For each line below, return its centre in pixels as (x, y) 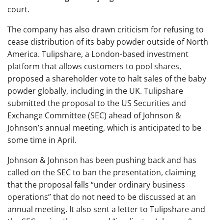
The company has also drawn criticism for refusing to (106, 29)
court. (18, 9)
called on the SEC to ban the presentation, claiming (102, 172)
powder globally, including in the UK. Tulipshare (95, 91)
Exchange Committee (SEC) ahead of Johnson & (94, 115)
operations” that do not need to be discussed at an (102, 197)
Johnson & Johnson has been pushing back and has (102, 160)
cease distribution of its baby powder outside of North (108, 41)
